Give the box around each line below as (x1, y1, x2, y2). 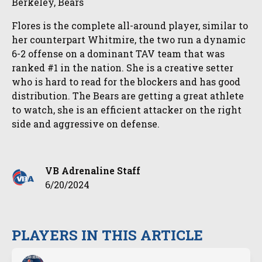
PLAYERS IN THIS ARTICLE (12, 226, 203, 244)
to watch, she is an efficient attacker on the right (12, 104, 242, 116)
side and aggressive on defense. (12, 118, 160, 130)
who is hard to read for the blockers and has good (12, 75, 240, 88)
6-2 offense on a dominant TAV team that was (12, 47, 225, 60)
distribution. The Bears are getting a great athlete (12, 89, 244, 102)
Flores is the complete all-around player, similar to (12, 19, 248, 32)
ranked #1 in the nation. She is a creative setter (12, 61, 233, 74)
